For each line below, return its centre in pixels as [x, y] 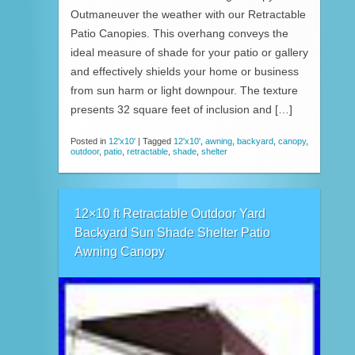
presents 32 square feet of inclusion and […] [181, 110]
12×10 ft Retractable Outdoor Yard [170, 214]
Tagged [158, 141]
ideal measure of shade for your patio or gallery [189, 53]
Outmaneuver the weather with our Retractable [188, 15]
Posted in [90, 141]
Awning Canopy [120, 252]
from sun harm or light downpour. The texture [184, 91]
